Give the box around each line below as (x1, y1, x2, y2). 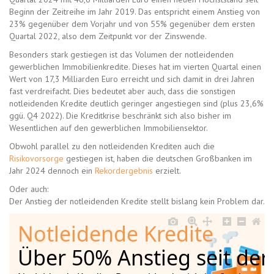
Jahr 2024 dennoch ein (9, 165, 95, 177)
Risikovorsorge (9, 153, 64, 165)
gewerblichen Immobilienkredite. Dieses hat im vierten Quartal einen (9, 61, 261, 73)
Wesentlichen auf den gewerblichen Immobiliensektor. (9, 122, 208, 134)
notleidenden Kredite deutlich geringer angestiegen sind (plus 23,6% (9, 98, 264, 109)
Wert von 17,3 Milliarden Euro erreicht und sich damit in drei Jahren (9, 73, 254, 85)
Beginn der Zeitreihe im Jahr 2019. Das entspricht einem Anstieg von (9, 6, 260, 18)
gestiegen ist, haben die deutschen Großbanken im (64, 153, 252, 165)
